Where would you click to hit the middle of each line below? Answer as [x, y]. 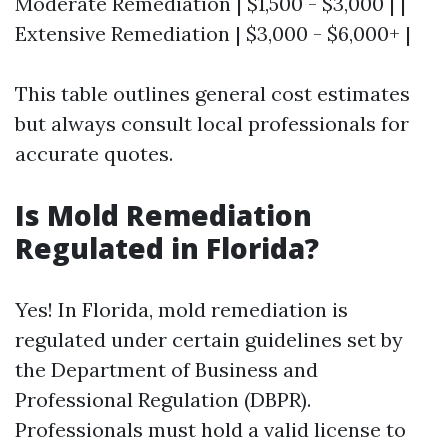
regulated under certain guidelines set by [209, 339]
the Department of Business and [166, 369]
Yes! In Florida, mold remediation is [181, 309]
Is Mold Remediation [163, 215]
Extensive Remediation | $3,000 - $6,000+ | [213, 33]
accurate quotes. [94, 153]
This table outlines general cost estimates [212, 93]
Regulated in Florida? [167, 248]
